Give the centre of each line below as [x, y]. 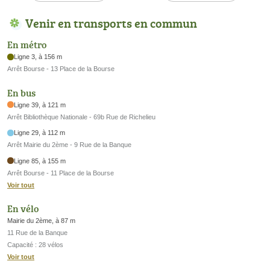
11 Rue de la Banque [37, 233]
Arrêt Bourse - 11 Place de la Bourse [61, 173]
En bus [21, 93]
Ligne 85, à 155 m [40, 161]
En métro [27, 45]
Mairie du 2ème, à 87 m [41, 221]
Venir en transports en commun [111, 23]
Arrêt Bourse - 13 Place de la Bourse [61, 69]
